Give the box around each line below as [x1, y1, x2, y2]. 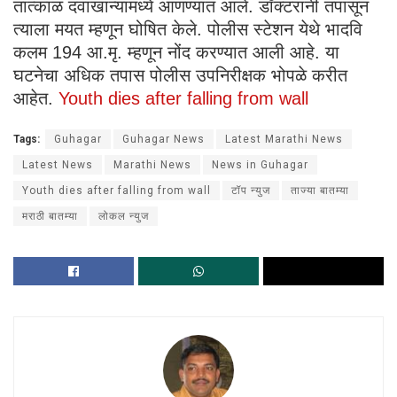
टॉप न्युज [231, 184, 270, 198]
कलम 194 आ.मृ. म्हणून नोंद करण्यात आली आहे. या [13, 43, 339, 63]
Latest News [22, 159, 93, 172]
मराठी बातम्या [22, 210, 78, 223]
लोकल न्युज [98, 210, 149, 223]
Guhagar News [122, 133, 205, 146]
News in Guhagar [212, 159, 308, 172]
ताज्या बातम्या [291, 184, 349, 198]
